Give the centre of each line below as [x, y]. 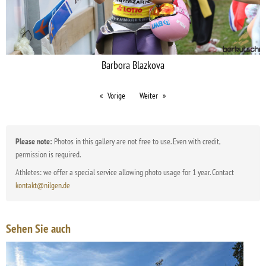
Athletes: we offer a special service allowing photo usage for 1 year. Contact [125, 172]
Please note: [34, 141]
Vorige [116, 95]
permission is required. [48, 154]
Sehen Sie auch [38, 228]
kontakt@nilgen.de [43, 185]
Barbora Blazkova [133, 65]
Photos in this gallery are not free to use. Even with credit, [136, 141]
